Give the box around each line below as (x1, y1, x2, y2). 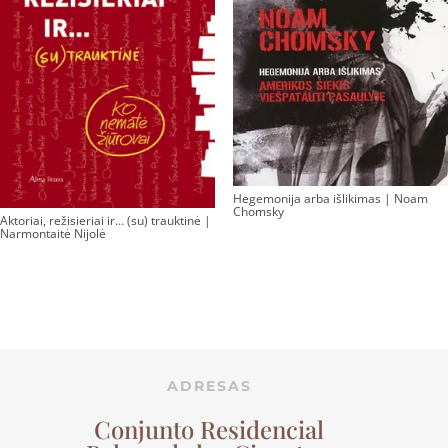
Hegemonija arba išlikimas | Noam (232, 190, 428, 208)
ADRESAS (166, 376, 252, 395)
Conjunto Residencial (94, 412, 324, 445)
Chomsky (232, 203, 284, 221)
